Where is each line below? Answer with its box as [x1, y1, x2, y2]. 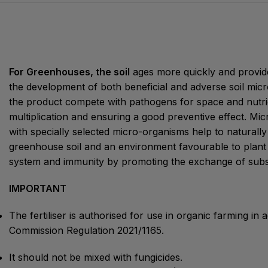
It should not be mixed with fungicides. [9, 251, 182, 263]
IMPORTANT [9, 182, 66, 194]
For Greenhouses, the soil [9, 65, 130, 78]
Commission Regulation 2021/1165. [9, 224, 164, 236]
